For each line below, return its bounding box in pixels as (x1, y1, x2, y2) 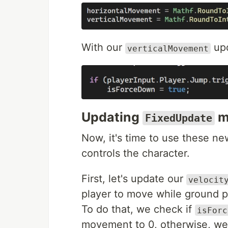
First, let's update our (81, 173, 186, 185)
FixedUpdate (145, 112, 212, 125)
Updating (81, 109, 142, 125)
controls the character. (81, 147, 190, 160)
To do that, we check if (81, 203, 195, 216)
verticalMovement (127, 43, 209, 53)
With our (81, 41, 125, 54)
